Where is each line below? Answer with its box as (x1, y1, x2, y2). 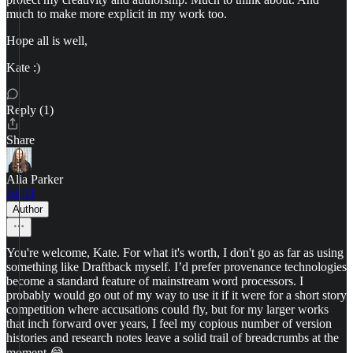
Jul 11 (6, 187, 35, 200)
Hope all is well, (6, 34, 87, 47)
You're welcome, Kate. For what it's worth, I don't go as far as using (6, 246, 344, 259)
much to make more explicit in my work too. (6, 7, 227, 20)
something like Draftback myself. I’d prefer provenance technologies (6, 260, 347, 273)
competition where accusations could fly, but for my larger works (6, 303, 329, 316)
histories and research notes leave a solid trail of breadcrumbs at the (6, 331, 339, 344)
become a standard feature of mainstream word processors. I (6, 274, 303, 288)
